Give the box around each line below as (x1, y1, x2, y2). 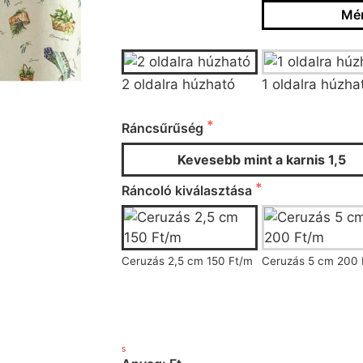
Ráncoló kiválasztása (121, 182, 255, 199)
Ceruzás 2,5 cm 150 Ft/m (121, 254, 253, 268)
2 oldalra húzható (121, 76, 235, 93)
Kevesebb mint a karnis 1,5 (177, 152, 347, 169)
